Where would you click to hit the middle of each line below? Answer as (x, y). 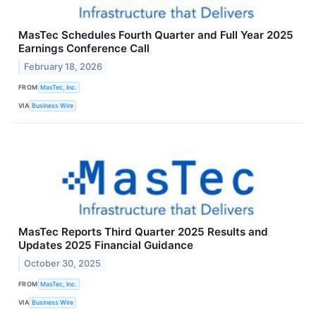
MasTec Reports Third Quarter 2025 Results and (143, 231)
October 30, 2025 (63, 263)
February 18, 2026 (63, 66)
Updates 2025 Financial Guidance (106, 245)
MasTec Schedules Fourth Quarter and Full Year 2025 (156, 35)
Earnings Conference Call (84, 48)
